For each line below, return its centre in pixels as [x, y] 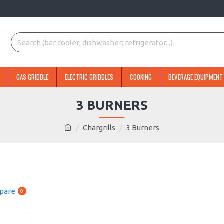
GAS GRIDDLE [32, 77]
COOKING [141, 77]
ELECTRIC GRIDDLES [89, 77]
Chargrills [99, 128]
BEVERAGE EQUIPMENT [196, 77]
